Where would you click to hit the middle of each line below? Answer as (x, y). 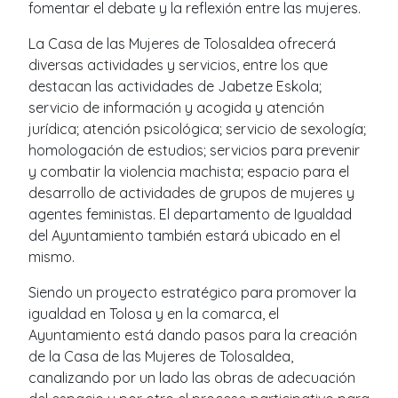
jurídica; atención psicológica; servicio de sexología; (197, 128)
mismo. (52, 256)
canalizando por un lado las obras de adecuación (192, 377)
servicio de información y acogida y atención (176, 107)
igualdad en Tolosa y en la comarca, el (154, 313)
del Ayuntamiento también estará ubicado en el (184, 235)
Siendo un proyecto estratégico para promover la (192, 292)
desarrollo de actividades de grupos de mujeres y (191, 192)
